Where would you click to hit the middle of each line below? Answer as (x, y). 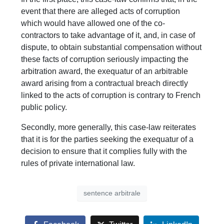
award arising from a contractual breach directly (105, 83)
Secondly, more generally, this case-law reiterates (109, 127)
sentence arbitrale (112, 193)
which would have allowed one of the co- (93, 23)
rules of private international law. (78, 163)
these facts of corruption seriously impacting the (105, 59)
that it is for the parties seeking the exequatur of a (107, 139)
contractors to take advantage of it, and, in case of (108, 35)
